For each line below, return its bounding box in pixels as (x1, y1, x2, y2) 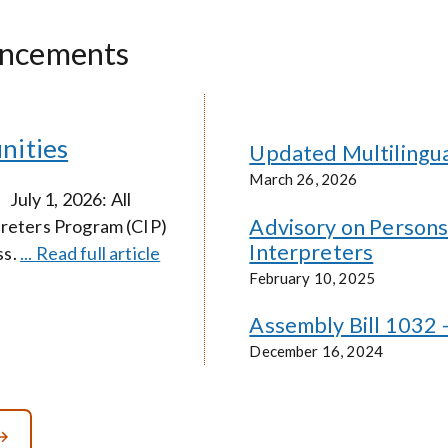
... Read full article (19, 241, 161, 264)
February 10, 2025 (249, 268, 376, 287)
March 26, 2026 (249, 170, 358, 189)
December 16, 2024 (249, 342, 384, 361)
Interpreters (249, 238, 374, 265)
